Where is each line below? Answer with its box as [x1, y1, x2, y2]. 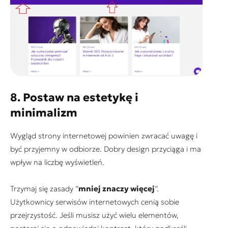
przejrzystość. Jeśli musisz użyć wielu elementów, [10, 210, 179, 220]
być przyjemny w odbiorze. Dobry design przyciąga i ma [10, 144, 201, 154]
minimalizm [10, 105, 77, 120]
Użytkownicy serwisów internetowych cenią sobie [10, 196, 179, 207]
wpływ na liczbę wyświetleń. [10, 157, 104, 167]
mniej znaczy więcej [78, 183, 155, 193]
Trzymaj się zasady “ [10, 183, 78, 193]
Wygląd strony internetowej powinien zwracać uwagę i [10, 130, 197, 140]
